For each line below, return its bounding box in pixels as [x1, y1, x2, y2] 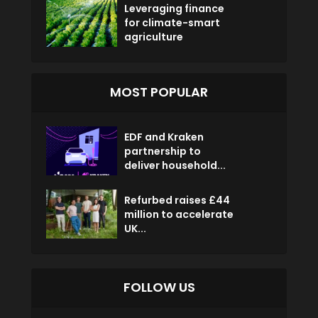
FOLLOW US [123, 278, 195, 297]
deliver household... [124, 158, 226, 173]
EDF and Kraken [124, 130, 204, 145]
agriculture [124, 30, 183, 45]
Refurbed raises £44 [124, 193, 230, 208]
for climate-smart [124, 16, 220, 31]
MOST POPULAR [110, 83, 208, 102]
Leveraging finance [124, 1, 224, 16]
